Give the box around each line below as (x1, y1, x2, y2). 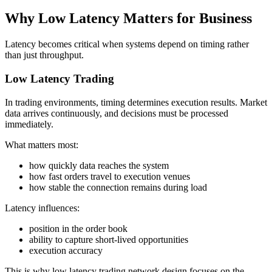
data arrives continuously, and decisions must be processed (5, 107, 228, 118)
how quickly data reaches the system (29, 160, 169, 171)
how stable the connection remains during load (29, 182, 207, 192)
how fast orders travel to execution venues (29, 171, 190, 182)
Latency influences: (5, 202, 80, 213)
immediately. (5, 118, 53, 129)
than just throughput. (5, 50, 84, 61)
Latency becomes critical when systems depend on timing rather (5, 39, 249, 50)
